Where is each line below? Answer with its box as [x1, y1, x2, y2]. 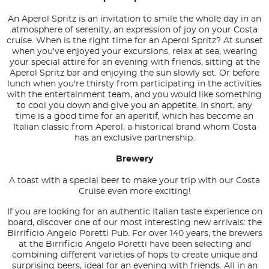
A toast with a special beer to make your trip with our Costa [9, 177, 260, 186]
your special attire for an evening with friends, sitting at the [9, 58, 260, 67]
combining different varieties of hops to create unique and [11, 251, 258, 260]
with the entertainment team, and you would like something [7, 91, 262, 100]
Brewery [116, 155, 153, 164]
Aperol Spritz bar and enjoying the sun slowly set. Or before [10, 69, 259, 78]
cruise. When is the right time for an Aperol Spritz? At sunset [6, 37, 263, 46]
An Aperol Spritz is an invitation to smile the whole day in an [8, 15, 261, 24]
